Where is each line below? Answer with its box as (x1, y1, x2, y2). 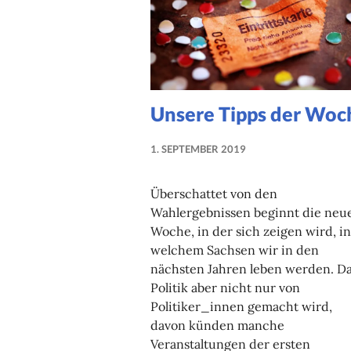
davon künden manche (150, 317, 284, 333)
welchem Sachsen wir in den (150, 241, 319, 258)
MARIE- (246, 157, 282, 171)
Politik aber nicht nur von (150, 279, 300, 295)
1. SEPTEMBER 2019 (150, 142, 246, 155)
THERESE (246, 173, 289, 186)
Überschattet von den (150, 185, 277, 201)
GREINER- (246, 189, 293, 202)
